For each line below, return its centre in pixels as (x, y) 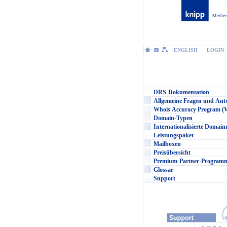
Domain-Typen (173, 118)
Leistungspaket (173, 135)
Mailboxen (167, 144)
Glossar (163, 170)
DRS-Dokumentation (181, 92)
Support (164, 178)
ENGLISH (185, 50)
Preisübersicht (172, 153)
